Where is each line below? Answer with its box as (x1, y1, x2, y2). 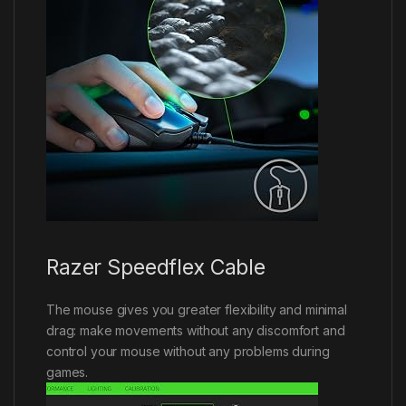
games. (46, 363, 89, 380)
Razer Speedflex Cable (46, 254, 266, 280)
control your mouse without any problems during (46, 343, 330, 359)
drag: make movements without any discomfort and (46, 322, 345, 338)
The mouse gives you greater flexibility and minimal (46, 301, 347, 317)
